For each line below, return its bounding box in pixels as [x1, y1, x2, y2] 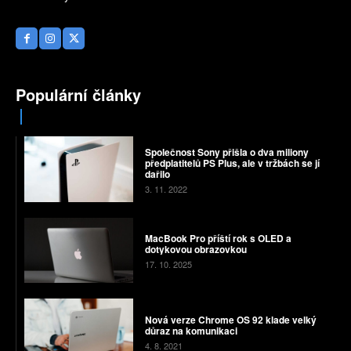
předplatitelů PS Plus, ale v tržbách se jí [144, 156, 320, 171]
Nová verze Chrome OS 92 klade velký [144, 312, 317, 327]
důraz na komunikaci [144, 323, 237, 338]
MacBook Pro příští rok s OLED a [144, 231, 291, 246]
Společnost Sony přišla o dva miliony [144, 145, 309, 160]
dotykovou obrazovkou [144, 242, 247, 257]
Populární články [16, 83, 141, 107]
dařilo [144, 167, 170, 182]
